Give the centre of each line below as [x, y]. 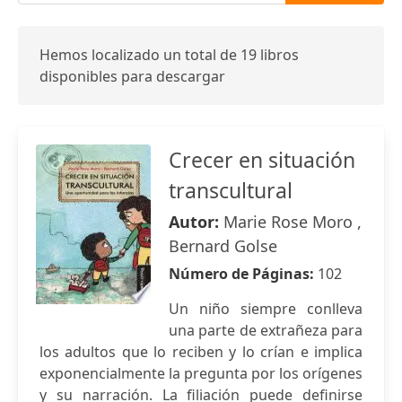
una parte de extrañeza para [266, 330]
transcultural [231, 190]
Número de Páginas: [243, 274]
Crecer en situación [262, 160]
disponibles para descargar [132, 76]
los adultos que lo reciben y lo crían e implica [201, 352]
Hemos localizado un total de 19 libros [169, 55]
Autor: [196, 222]
